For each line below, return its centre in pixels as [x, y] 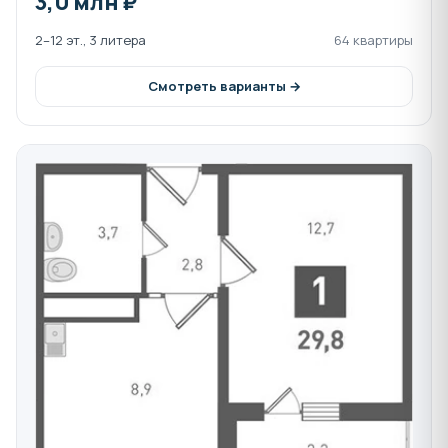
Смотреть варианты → [224, 86]
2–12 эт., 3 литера [90, 40]
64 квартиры [373, 40]
